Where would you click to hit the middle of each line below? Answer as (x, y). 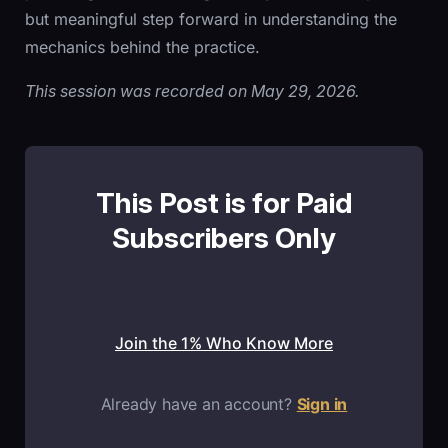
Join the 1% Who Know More (224, 342)
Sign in (322, 403)
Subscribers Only (224, 237)
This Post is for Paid (224, 202)
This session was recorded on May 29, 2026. (192, 90)
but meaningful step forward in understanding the (211, 18)
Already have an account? (198, 403)
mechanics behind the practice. (142, 46)
